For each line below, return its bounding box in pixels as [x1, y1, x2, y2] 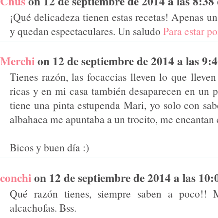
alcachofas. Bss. [10, 200, 76, 215]
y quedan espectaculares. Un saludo [10, 23, 163, 38]
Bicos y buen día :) [10, 140, 89, 155]
